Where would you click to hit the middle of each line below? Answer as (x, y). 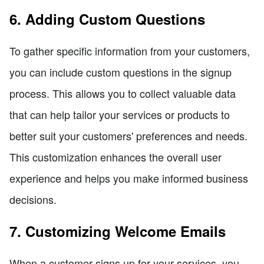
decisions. (33, 199)
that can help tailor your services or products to (120, 114)
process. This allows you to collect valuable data (123, 93)
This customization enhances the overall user (115, 156)
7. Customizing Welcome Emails (118, 231)
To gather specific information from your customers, (130, 50)
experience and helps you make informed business (129, 178)
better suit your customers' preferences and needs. (128, 135)
